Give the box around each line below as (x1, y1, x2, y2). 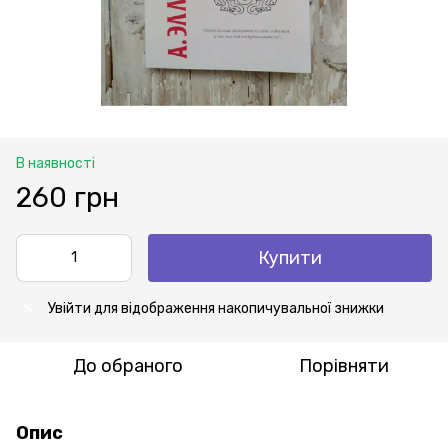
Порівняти (299, 354, 389, 377)
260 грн (16, 180, 119, 214)
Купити (258, 246, 322, 269)
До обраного (73, 354, 183, 377)
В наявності (16, 154, 95, 172)
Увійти (48, 299, 91, 317)
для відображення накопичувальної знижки (91, 299, 384, 317)
